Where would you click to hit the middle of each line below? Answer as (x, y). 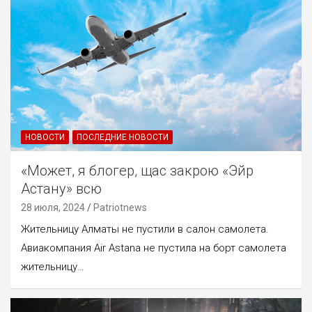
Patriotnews (120, 207)
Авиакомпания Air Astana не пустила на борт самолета (154, 248)
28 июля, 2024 (53, 207)
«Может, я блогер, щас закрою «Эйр (137, 170)
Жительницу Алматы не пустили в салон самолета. (145, 229)
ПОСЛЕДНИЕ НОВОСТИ (123, 137)
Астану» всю (61, 188)
